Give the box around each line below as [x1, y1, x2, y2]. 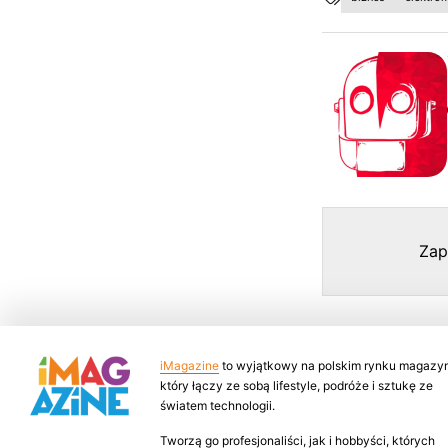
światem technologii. [160, 397, 275, 413]
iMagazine [160, 357, 219, 373]
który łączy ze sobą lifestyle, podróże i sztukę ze [160, 377, 433, 393]
